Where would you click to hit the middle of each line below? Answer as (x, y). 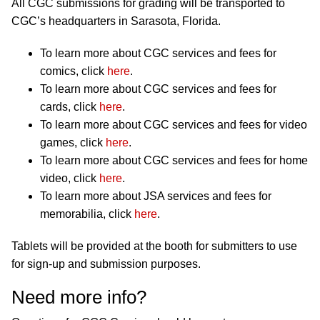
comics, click (74, 71)
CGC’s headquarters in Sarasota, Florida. (116, 21)
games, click (73, 143)
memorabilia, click (87, 214)
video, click (70, 179)
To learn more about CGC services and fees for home (174, 161)
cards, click (70, 107)
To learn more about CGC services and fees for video (174, 125)
